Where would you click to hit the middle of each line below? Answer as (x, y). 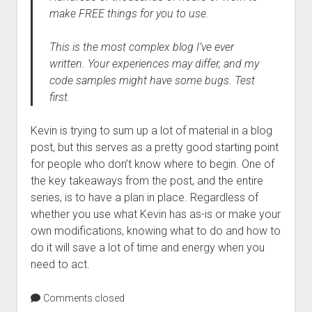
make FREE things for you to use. (129, 14)
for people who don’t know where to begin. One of (152, 164)
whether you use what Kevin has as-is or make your (155, 214)
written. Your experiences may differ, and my (154, 64)
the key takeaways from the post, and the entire (147, 181)
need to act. (60, 264)
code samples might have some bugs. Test (152, 80)
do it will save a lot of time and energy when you (147, 248)
